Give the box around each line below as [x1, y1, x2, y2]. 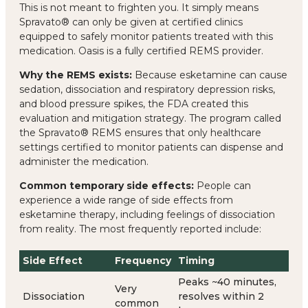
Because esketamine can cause [132, 68, 287, 81]
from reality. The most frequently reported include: [19, 222, 261, 235]
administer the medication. [19, 155, 148, 168]
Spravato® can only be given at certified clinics [19, 15, 243, 28]
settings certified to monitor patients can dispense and [19, 140, 283, 153]
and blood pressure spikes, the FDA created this [19, 97, 248, 110]
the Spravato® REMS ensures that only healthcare [19, 126, 261, 139]
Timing [178, 254, 214, 267]
